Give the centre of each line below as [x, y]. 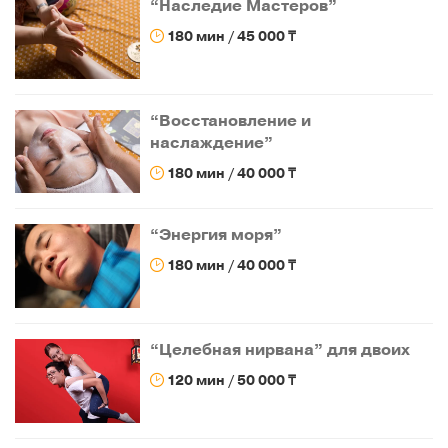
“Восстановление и [231, 120]
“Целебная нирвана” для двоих [280, 350]
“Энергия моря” [216, 235]
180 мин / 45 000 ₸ [230, 37]
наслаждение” [212, 142]
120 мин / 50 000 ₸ [230, 381]
